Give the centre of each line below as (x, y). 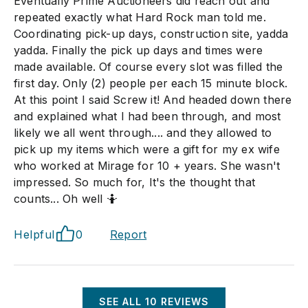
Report (129, 234)
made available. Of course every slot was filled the (148, 67)
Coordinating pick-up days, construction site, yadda (151, 34)
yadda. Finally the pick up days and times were (139, 50)
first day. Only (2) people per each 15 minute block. (151, 83)
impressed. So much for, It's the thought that (135, 182)
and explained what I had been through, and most (147, 116)
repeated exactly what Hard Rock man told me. (140, 17)
